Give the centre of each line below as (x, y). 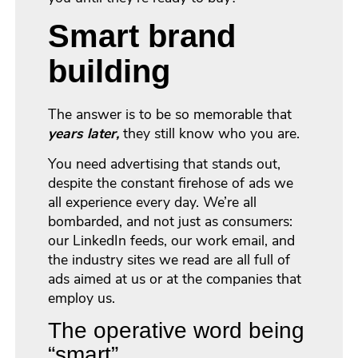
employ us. (82, 298)
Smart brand (142, 36)
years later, (84, 133)
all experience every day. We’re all (153, 202)
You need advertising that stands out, (165, 163)
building (109, 71)
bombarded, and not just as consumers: (171, 221)
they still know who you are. (210, 133)
